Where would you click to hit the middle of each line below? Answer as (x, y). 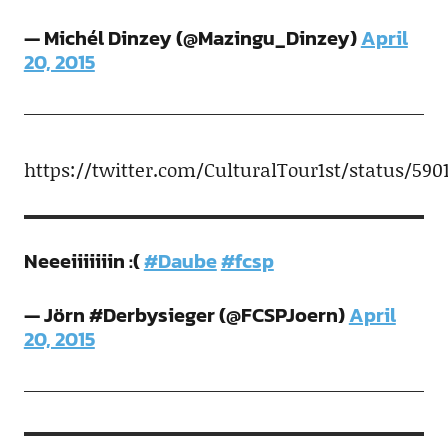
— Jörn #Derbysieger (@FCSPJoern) (186, 314)
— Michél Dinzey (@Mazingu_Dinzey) (192, 37)
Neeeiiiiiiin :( (83, 260)
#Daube (180, 260)
